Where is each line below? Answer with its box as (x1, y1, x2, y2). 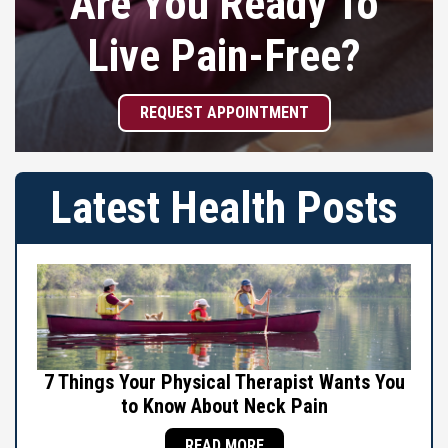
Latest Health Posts (50, 181, 398, 234)
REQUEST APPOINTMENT (139, 102, 309, 122)
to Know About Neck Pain (120, 393, 328, 418)
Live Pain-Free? (87, 29, 361, 82)
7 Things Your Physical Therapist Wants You (43, 369, 405, 394)
